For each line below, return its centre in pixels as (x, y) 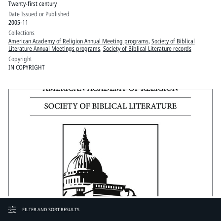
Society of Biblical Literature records (147, 48)
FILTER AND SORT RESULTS (51, 209)
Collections (21, 32)
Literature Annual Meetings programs (54, 48)
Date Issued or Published (39, 14)
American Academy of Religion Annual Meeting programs (78, 41)
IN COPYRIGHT (26, 67)
